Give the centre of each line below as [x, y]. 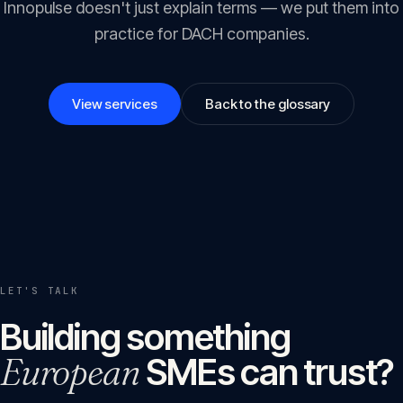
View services [114, 104]
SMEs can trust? [267, 372]
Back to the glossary [268, 104]
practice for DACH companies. [201, 34]
